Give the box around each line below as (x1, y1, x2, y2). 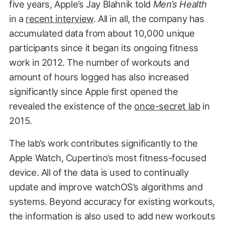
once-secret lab (134, 100, 200, 111)
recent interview (25, 13, 93, 24)
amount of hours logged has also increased (9, 71, 189, 82)
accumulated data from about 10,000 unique (9, 27, 195, 39)
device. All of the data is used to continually (9, 166, 189, 178)
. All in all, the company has (93, 13, 204, 24)
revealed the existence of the (9, 100, 135, 111)
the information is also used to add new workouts (9, 210, 215, 221)
